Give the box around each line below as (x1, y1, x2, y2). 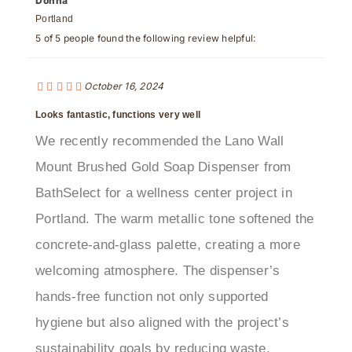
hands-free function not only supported (35, 262, 269, 278)
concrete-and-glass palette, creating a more (35, 211, 300, 226)
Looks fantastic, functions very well (35, 82, 200, 94)
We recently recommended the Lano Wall (35, 107, 284, 123)
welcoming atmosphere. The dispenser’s (35, 236, 280, 252)
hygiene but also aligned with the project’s (35, 288, 289, 304)
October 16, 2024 (84, 53, 164, 65)
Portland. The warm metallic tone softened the (35, 185, 314, 200)
